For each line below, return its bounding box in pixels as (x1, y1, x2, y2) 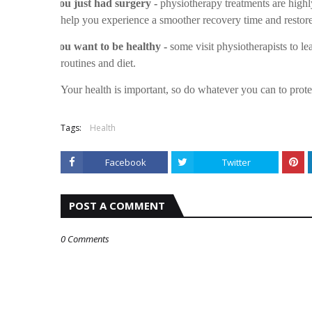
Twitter (221, 156, 251, 169)
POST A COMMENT (69, 198, 165, 212)
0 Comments (61, 233, 109, 245)
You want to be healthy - (52, 40, 167, 52)
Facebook (104, 156, 146, 169)
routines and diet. (61, 57, 136, 69)
